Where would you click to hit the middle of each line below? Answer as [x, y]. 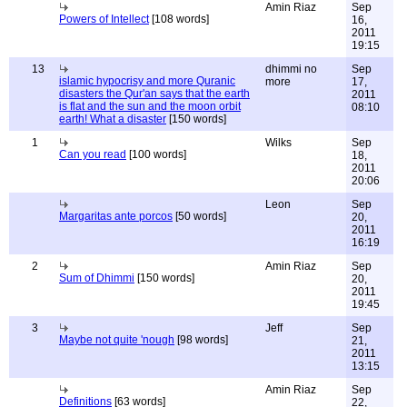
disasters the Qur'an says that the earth [154, 94]
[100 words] [156, 154]
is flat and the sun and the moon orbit [150, 106]
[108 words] [179, 19]
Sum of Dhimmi [97, 278]
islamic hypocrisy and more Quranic [147, 81]
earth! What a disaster [113, 119]
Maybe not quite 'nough [117, 340]
